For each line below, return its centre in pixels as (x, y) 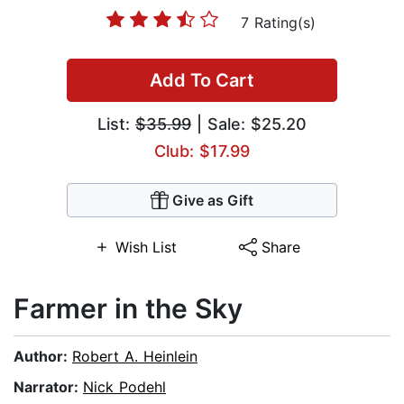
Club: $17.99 (202, 151)
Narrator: (48, 387)
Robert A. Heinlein (135, 357)
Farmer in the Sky (128, 309)
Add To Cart (202, 81)
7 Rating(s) (278, 23)
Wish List (146, 248)
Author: (43, 357)
